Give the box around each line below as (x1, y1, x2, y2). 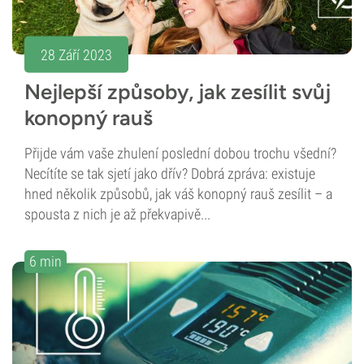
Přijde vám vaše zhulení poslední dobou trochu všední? (24, 145, 336, 162)
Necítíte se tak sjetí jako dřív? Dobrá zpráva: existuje (24, 165, 315, 183)
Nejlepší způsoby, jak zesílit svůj (24, 79, 331, 106)
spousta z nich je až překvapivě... (24, 206, 210, 223)
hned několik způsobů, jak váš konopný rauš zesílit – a (24, 185, 332, 203)
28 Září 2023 (41, 45, 112, 63)
